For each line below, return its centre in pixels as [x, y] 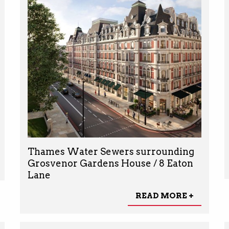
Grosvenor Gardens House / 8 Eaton [110, 164]
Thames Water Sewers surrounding [111, 152]
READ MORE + [164, 196]
